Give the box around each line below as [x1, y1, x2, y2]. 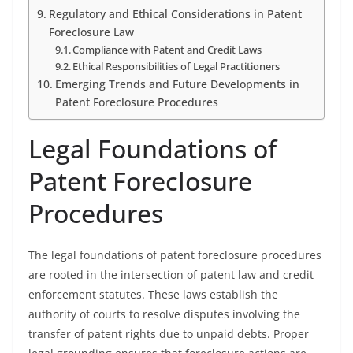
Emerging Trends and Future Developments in [54, 76, 299, 91]
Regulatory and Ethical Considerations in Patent [48, 6, 302, 21]
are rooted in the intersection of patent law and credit [28, 267, 314, 282]
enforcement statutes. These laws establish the [28, 287, 278, 302]
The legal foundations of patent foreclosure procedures [28, 247, 321, 262]
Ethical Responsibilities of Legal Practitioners [72, 59, 281, 73]
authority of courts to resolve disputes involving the [28, 307, 300, 321]
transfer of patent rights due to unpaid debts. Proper [28, 326, 309, 341]
